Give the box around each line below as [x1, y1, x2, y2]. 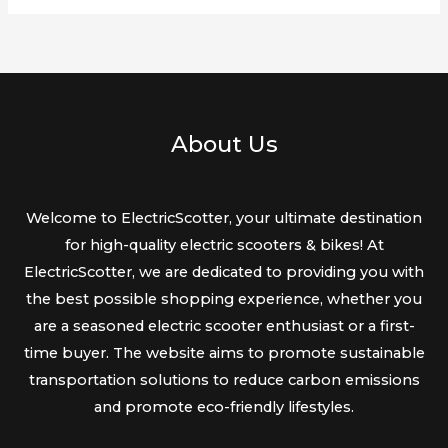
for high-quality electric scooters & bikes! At [64, 236, 384, 255]
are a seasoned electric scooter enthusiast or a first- [33, 317, 415, 336]
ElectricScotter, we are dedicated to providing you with [24, 263, 424, 282]
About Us [170, 129, 278, 158]
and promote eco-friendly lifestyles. [94, 398, 354, 417]
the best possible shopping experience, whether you [26, 290, 422, 309]
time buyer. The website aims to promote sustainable [23, 344, 425, 363]
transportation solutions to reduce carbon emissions [28, 371, 420, 390]
